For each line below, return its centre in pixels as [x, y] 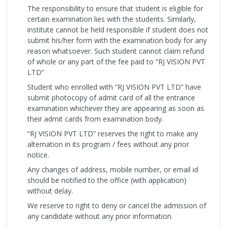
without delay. [50, 191]
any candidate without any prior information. [100, 216]
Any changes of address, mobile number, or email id [113, 169]
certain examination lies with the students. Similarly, [112, 19]
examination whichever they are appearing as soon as [116, 108]
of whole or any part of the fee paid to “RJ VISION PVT [116, 61]
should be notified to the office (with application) [107, 180]
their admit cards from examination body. [95, 119]
